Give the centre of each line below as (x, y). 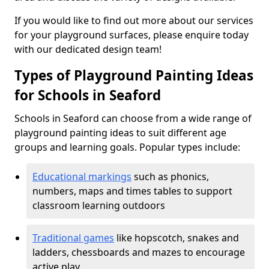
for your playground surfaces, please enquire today (131, 35)
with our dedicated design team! (88, 49)
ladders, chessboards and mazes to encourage (139, 252)
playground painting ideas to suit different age (120, 133)
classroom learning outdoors (99, 205)
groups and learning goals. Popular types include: (127, 147)
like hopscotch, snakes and (177, 238)
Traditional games (73, 238)
